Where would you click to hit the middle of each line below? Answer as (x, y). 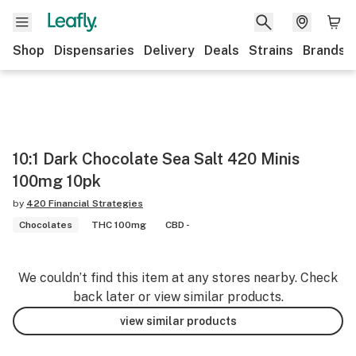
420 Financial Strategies (85, 203)
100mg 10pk (57, 181)
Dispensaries (94, 50)
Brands (324, 50)
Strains (271, 50)
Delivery (169, 50)
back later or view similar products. (178, 297)
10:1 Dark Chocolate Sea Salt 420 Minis (156, 159)
